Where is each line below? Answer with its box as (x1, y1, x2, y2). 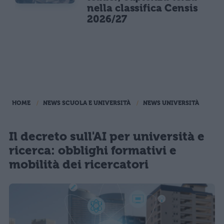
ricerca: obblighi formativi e (9, 143, 176, 157)
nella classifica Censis (87, 1, 198, 14)
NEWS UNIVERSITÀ (143, 99, 199, 106)
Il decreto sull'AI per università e (9, 129, 204, 143)
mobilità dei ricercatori (9, 157, 148, 171)
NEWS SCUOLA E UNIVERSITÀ (43, 99, 130, 106)
